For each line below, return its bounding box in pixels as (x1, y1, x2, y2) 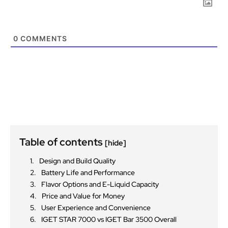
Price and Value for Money (42, 191, 125, 201)
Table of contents (19, 135, 105, 149)
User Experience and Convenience (41, 203, 151, 212)
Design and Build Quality (39, 156, 116, 165)
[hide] (105, 137, 126, 148)
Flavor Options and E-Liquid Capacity (41, 179, 159, 189)
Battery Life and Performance (41, 167, 135, 177)
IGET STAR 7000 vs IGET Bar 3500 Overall (41, 214, 177, 224)
